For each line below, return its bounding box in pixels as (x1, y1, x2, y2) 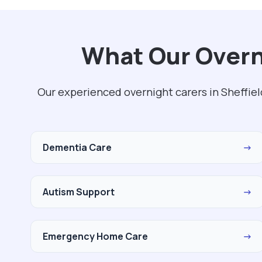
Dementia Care (43, 141, 112, 154)
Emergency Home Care (43, 230, 148, 243)
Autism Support (43, 185, 115, 198)
